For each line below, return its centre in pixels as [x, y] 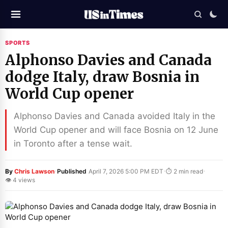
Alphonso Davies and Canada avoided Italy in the [115, 116]
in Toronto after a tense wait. [73, 144]
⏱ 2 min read [184, 171]
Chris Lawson [34, 171]
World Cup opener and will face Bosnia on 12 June [116, 130]
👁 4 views [20, 180]
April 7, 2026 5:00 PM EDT [125, 171]
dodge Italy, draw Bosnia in [102, 77]
